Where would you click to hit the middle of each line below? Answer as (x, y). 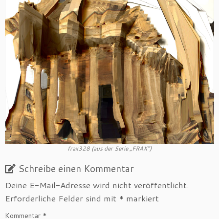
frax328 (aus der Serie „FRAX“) (109, 148)
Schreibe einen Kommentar (76, 168)
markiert (141, 198)
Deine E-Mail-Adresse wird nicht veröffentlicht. (97, 185)
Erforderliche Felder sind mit (62, 198)
